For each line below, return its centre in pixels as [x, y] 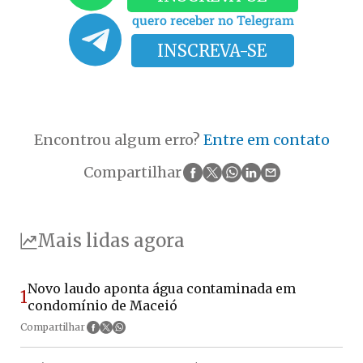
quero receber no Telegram [213, 20]
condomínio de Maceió [102, 305]
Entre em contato [266, 140]
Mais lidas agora [111, 241]
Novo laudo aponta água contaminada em [162, 288]
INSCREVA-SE [213, 51]
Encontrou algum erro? [118, 140]
